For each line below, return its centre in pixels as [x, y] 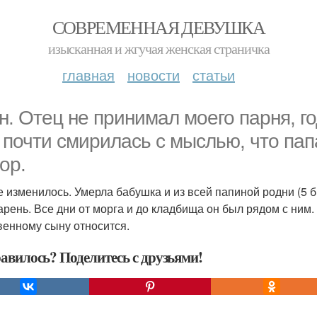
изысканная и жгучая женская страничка [158, 48]
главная [88, 75]
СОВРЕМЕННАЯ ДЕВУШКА [158, 27]
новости [154, 75]
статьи [214, 75]
